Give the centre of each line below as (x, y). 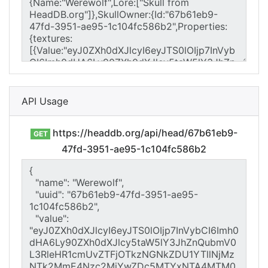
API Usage (45, 101)
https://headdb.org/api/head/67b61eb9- (144, 133)
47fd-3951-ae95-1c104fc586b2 (134, 149)
